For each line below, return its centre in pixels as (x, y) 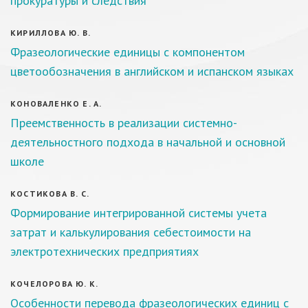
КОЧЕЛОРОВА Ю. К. (55, 284)
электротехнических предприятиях (104, 251)
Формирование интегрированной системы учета (139, 213)
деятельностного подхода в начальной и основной (148, 142)
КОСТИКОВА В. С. (50, 194)
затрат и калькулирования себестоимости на (131, 232)
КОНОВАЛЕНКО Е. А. (56, 103)
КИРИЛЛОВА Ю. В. (51, 33)
